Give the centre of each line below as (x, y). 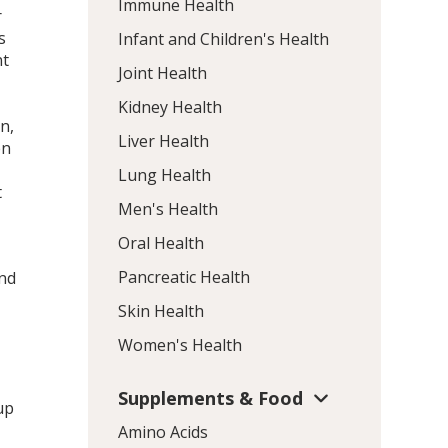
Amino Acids (162, 432)
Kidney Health (169, 106)
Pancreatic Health (183, 276)
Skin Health (160, 310)
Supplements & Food (210, 397)
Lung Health (164, 174)
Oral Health (160, 242)
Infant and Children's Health (223, 38)
